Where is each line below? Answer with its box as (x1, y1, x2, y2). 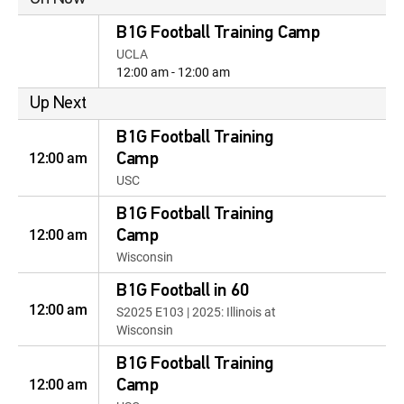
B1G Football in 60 (116, 282, 250, 300)
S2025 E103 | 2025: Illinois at (116, 303, 276, 320)
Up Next (30, 95, 87, 113)
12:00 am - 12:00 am (116, 63, 230, 80)
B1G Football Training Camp (116, 24, 320, 42)
